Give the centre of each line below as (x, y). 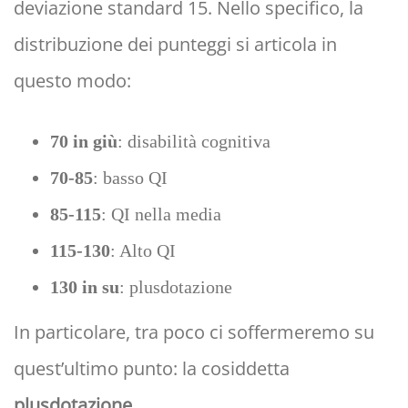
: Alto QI (143, 251)
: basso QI (130, 178)
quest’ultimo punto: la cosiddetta (152, 369)
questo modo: (72, 81)
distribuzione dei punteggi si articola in (175, 45)
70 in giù (84, 142)
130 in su (85, 287)
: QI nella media (161, 214)
